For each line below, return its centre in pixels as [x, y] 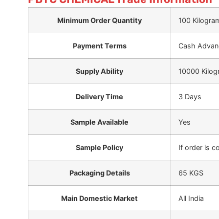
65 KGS [191, 173]
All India [191, 198]
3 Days [190, 96]
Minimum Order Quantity [99, 20]
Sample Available [99, 122]
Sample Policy [99, 147]
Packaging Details [99, 173]
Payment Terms [99, 45]
